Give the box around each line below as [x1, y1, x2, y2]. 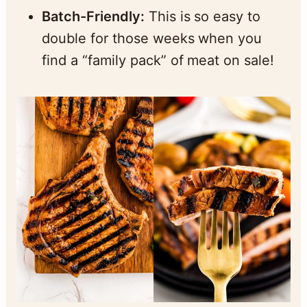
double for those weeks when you [41, 29, 262, 47]
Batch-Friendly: [41, 8, 145, 25]
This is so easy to [144, 8, 261, 25]
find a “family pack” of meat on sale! [41, 51, 275, 69]
